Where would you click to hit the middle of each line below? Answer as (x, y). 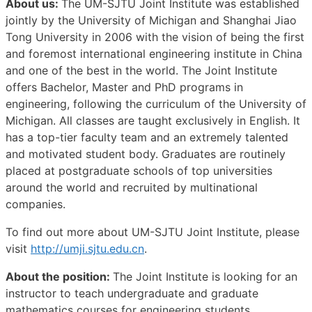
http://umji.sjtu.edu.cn (87, 248)
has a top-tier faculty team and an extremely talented (147, 137)
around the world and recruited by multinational (132, 187)
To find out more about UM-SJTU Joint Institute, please (153, 232)
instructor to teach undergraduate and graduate (132, 293)
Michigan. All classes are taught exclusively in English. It (153, 120)
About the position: (59, 276)
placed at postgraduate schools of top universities (139, 170)
